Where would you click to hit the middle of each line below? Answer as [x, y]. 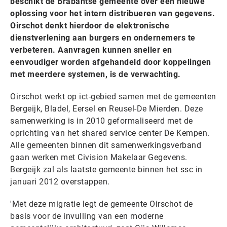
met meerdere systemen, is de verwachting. [96, 74]
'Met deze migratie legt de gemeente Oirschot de [102, 204]
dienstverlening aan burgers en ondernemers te [103, 38]
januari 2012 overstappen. [60, 182]
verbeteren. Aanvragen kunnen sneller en [91, 50]
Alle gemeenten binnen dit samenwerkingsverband [106, 145]
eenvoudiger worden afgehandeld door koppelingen [111, 62]
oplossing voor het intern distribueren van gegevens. [112, 13]
